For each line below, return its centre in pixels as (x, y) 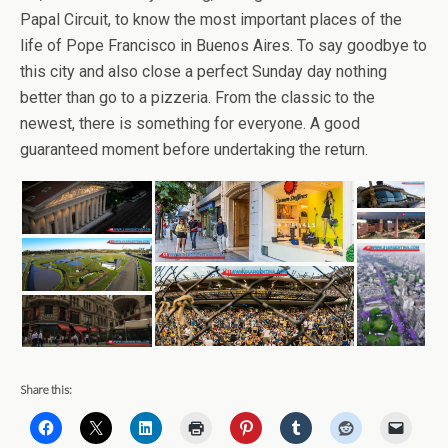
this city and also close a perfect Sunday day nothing (203, 71)
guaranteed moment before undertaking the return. (194, 149)
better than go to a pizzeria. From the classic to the (197, 97)
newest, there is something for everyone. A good (190, 123)
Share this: (46, 389)
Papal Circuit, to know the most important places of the (211, 19)
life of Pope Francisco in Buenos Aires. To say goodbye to (223, 45)
